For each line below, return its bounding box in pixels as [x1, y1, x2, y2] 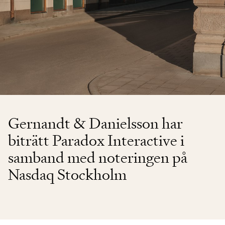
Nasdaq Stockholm [8, 164, 127, 184]
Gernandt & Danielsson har [8, 113, 183, 133]
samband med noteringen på [8, 147, 187, 167]
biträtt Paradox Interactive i [8, 130, 184, 150]
